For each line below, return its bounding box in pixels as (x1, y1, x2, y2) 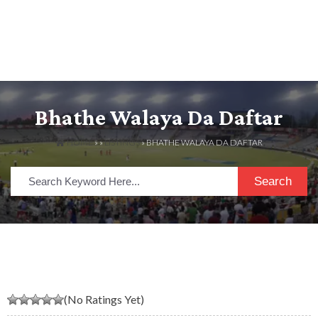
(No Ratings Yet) (64, 292, 144, 306)
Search (253, 174, 292, 188)
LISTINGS (104, 137, 140, 148)
